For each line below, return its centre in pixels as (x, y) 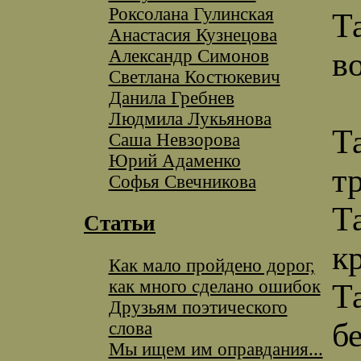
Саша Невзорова (174, 139)
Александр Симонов (189, 56)
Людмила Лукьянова (190, 118)
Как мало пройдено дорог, (212, 265)
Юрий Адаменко (174, 160)
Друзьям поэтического (198, 307)
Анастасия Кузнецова (193, 35)
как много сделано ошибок (214, 286)
